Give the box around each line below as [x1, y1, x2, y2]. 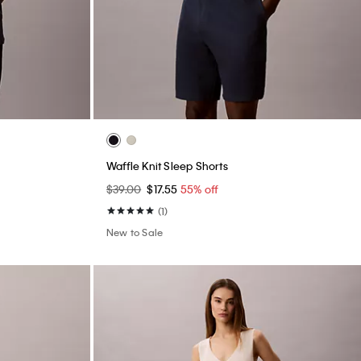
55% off [180, 182, 219, 197]
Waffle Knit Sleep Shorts [106, 159, 228, 173]
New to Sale [106, 226, 164, 239]
